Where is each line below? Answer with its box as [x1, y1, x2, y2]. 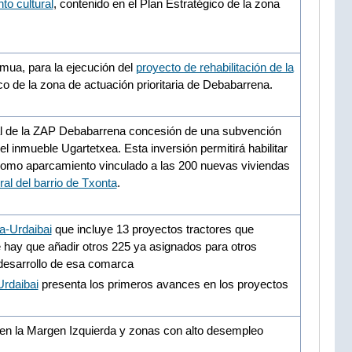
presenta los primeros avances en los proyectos [38, 277, 288, 291]
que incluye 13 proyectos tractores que [51, 222, 254, 236]
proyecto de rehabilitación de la [135, 60, 294, 74]
